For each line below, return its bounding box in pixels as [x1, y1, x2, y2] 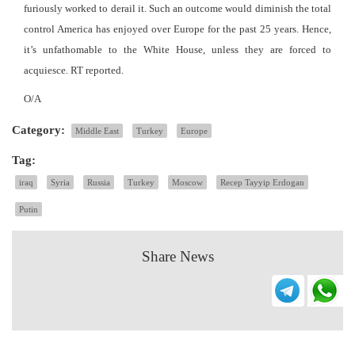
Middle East [75, 125, 119, 136]
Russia [87, 177, 110, 187]
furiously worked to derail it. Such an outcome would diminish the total [24, 2, 331, 14]
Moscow [172, 177, 203, 187]
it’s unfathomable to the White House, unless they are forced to [24, 43, 331, 55]
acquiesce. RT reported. [24, 63, 124, 76]
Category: [12, 123, 65, 136]
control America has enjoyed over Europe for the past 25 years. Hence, [24, 22, 331, 35]
